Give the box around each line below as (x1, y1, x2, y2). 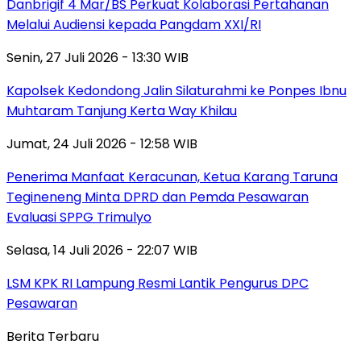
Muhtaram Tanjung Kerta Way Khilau (6, 101, 237, 120)
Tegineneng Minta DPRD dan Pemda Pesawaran (6, 187, 309, 206)
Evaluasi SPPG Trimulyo (6, 207, 151, 226)
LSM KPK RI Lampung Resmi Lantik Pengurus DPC (6, 273, 309, 293)
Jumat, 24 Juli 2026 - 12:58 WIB (6, 134, 197, 153)
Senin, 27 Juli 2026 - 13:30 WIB (6, 48, 189, 67)
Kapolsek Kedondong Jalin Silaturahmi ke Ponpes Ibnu (6, 81, 346, 100)
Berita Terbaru (6, 326, 99, 346)
